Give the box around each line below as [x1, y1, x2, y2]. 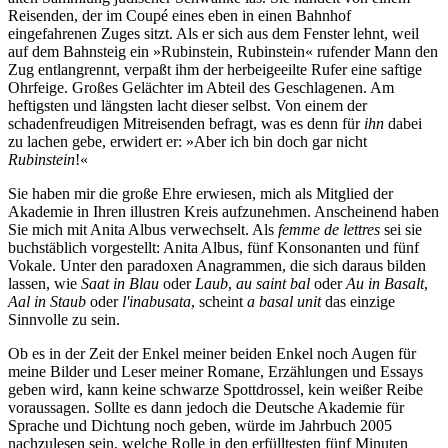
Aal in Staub [8, 292, 86, 310]
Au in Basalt [346, 274, 424, 292]
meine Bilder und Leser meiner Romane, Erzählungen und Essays [8, 362, 423, 380]
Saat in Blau [81, 274, 159, 292]
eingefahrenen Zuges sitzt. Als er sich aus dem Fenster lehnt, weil [8, 24, 419, 42]
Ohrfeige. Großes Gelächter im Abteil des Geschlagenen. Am [8, 78, 394, 96]
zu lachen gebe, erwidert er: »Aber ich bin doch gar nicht [8, 132, 367, 150]
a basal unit [247, 292, 321, 310]
